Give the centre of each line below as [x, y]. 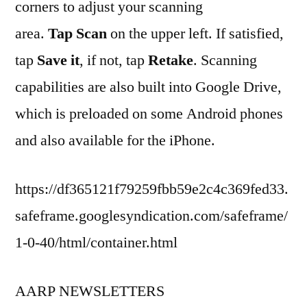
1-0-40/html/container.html [96, 243]
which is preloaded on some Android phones [149, 114]
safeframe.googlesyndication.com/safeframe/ [151, 216]
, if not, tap [114, 60]
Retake [171, 60]
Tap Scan [77, 34]
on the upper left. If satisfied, [195, 34]
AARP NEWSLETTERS [90, 291]
